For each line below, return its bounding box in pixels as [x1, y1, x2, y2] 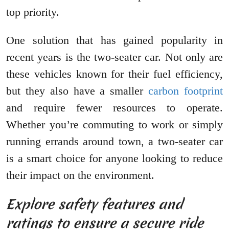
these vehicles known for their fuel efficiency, [6, 67, 223, 81]
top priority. [6, 6, 62, 19]
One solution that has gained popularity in [6, 34, 223, 47]
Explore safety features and [6, 195, 182, 214]
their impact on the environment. [6, 169, 154, 182]
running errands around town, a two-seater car [6, 135, 223, 148]
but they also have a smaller [6, 84, 149, 98]
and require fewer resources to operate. [6, 101, 223, 114]
